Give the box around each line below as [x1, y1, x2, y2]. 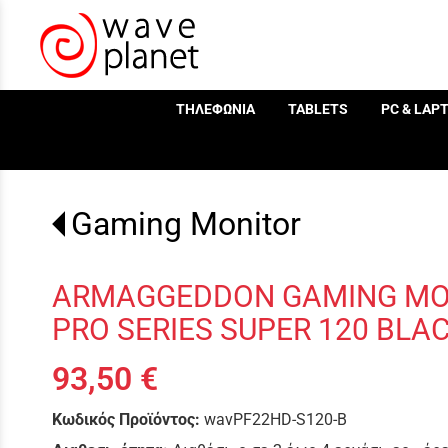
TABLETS [288, 101, 348, 117]
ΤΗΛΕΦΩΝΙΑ [176, 101, 255, 117]
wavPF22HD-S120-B [204, 410, 347, 429]
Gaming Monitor [71, 205, 302, 243]
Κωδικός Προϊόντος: [52, 410, 200, 429]
